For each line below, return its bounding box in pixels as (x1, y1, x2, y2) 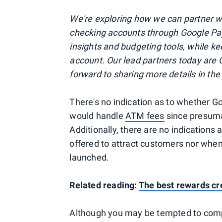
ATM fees (125, 111, 165, 121)
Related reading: (69, 180, 139, 190)
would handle (69, 111, 125, 121)
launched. (69, 152, 110, 163)
